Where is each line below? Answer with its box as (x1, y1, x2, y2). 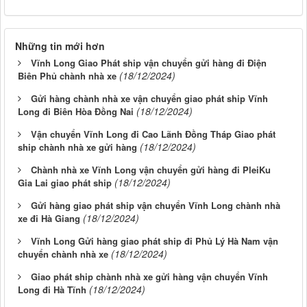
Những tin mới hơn (15, 39, 105, 53)
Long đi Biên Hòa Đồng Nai (18, 105, 134, 119)
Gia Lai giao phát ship (18, 176, 112, 190)
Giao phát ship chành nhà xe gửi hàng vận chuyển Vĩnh (31, 270, 268, 284)
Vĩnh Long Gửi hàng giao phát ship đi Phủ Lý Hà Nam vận (31, 234, 278, 248)
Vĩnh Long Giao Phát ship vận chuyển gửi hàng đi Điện (31, 56, 267, 70)
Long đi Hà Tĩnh (18, 283, 86, 297)
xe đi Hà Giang (18, 212, 80, 225)
